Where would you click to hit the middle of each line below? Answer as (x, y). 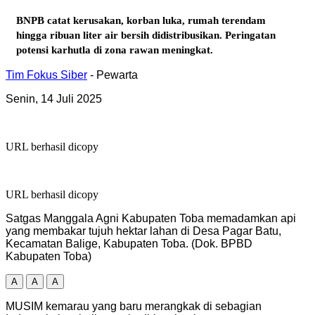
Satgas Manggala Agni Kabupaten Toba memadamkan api (151, 218)
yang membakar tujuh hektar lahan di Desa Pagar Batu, (143, 231)
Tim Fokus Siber (46, 75)
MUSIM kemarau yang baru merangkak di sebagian (134, 306)
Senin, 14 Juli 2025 (54, 98)
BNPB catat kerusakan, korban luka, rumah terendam (141, 20)
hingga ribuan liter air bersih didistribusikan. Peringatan (146, 35)
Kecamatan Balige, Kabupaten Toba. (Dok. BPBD (129, 243)
